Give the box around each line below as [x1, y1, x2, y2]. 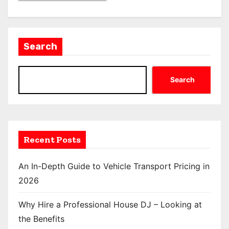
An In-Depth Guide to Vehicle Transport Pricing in [18, 161, 210, 171]
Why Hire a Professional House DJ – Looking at [18, 199, 202, 210]
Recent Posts [24, 133, 81, 145]
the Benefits [18, 213, 64, 224]
